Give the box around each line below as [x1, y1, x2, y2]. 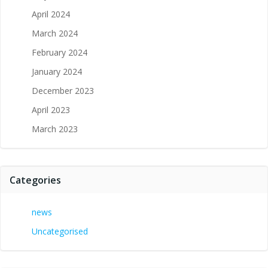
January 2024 [32, 66, 82, 77]
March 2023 [32, 123, 78, 135]
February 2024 [32, 47, 87, 58]
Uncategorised [32, 226, 88, 237]
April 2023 [32, 104, 70, 115]
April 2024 [32, 8, 70, 20]
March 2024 [32, 28, 78, 39]
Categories [10, 173, 61, 187]
